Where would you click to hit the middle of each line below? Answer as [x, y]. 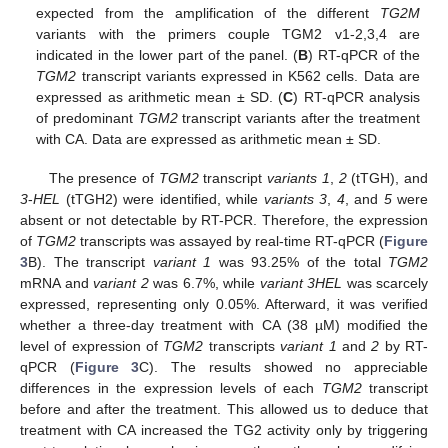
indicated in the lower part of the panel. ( [167, 55]
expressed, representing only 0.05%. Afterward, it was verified [224, 303]
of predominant [87, 118]
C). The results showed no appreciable [284, 366]
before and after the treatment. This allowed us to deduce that [224, 408]
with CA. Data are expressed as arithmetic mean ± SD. [209, 139]
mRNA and [56, 282]
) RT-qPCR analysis [356, 97]
